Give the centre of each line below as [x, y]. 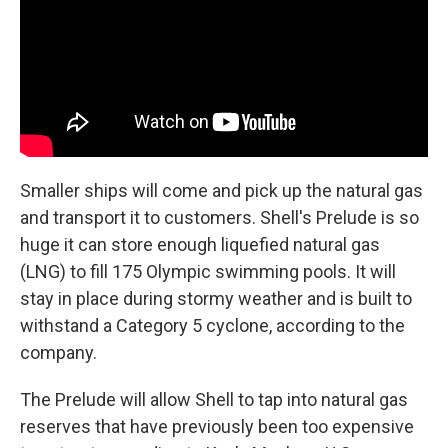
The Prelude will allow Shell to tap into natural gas [214, 400]
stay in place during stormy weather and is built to [216, 299]
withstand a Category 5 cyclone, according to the [212, 326]
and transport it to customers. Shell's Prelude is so [219, 218]
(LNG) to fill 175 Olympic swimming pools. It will [208, 272]
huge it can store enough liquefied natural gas [200, 245]
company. [58, 353]
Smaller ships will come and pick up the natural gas [221, 191]
